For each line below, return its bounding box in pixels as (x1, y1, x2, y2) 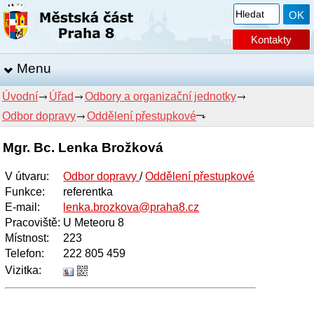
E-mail (5, 201, 38, 214)
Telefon (5, 247, 42, 260)
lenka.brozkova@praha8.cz (63, 201, 200, 214)
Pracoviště (5, 217, 58, 229)
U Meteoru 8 (63, 217, 125, 229)
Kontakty (251, 34, 292, 46)
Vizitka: (5, 264, 42, 277)
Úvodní (2, 90, 38, 102)
